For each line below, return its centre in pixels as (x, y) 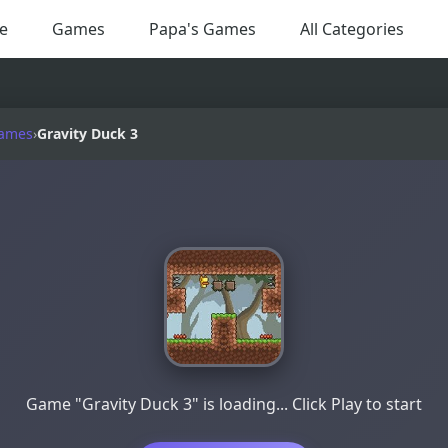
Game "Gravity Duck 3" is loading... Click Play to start (223, 404)
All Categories (351, 28)
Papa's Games (202, 28)
